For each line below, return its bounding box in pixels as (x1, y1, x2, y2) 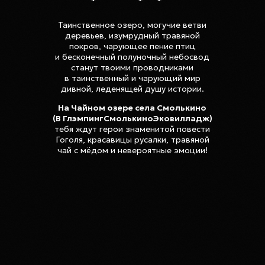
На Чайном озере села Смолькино (58, 102, 206, 113)
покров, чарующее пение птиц (69, 41, 196, 51)
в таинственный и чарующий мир (64, 73, 201, 83)
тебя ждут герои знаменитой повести (54, 124, 210, 134)
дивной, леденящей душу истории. (60, 83, 204, 94)
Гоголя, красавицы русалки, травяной (55, 134, 209, 145)
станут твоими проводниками (71, 62, 193, 73)
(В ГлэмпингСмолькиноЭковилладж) (52, 113, 212, 124)
